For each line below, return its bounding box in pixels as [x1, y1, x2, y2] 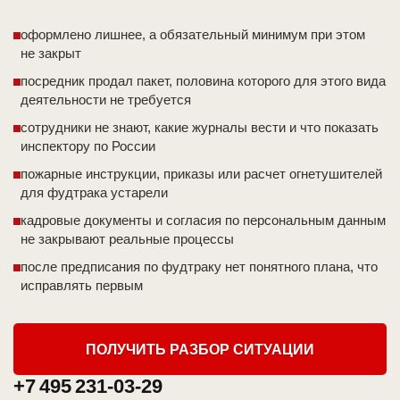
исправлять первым [21, 278, 143, 294]
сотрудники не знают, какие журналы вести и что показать [21, 120, 379, 136]
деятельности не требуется [21, 92, 191, 108]
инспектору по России [21, 138, 155, 154]
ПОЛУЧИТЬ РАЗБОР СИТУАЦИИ [86, 341, 314, 357]
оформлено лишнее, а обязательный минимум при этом [21, 27, 365, 43]
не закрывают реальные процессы [21, 231, 234, 247]
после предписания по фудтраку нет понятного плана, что [21, 259, 378, 275]
